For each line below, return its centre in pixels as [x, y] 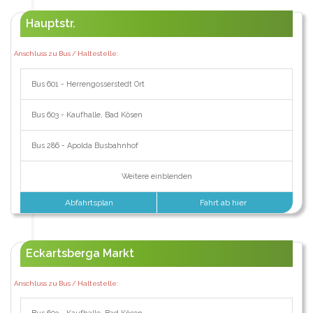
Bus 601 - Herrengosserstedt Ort [88, 84]
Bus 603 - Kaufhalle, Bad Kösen [87, 115]
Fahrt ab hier [225, 202]
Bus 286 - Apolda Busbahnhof [85, 145]
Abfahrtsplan [88, 202]
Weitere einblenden [156, 176]
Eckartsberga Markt [80, 253]
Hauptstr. [50, 23]
